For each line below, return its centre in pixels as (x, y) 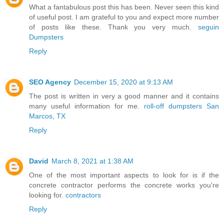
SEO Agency (50, 82)
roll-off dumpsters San (181, 106)
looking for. (47, 195)
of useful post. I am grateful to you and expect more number (124, 17)
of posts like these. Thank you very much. (113, 27)
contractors (83, 195)
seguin (208, 27)
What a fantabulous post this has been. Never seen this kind (124, 7)
